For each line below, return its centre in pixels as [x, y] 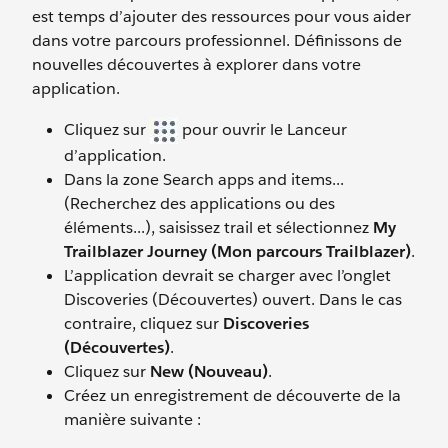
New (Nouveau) [209, 371]
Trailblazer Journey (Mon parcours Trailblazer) [237, 251]
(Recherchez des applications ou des [199, 203]
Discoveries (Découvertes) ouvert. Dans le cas [233, 299]
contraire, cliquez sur [143, 323]
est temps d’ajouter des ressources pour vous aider [221, 16]
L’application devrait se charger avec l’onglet [227, 275]
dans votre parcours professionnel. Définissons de [217, 40]
